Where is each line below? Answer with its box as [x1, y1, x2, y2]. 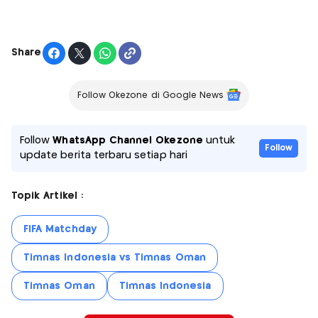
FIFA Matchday [23, 224, 97, 234]
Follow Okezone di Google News [77, 91, 224, 99]
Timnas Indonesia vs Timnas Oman [23, 252, 206, 263]
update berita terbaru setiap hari [20, 150, 187, 160]
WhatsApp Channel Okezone [53, 135, 203, 146]
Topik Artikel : [11, 190, 83, 201]
